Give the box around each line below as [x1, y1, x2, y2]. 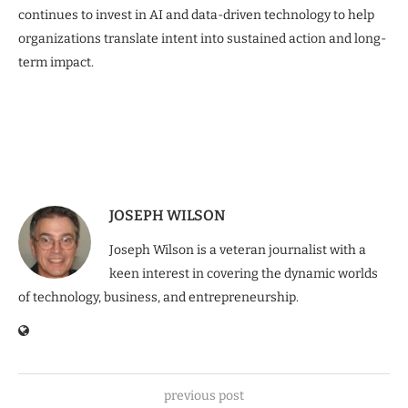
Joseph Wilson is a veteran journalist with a [109, 241, 366, 258]
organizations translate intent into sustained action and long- [18, 30, 386, 46]
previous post [164, 387, 244, 403]
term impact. [18, 54, 94, 70]
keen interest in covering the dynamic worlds [109, 265, 378, 281]
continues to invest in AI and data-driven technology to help [18, 6, 374, 23]
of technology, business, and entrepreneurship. [18, 289, 299, 305]
